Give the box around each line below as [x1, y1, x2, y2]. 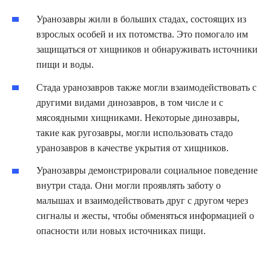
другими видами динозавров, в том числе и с [36, 97, 223, 108]
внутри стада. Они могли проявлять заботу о [36, 180, 221, 191]
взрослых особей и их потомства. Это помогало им [36, 28, 248, 39]
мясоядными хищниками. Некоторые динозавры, [36, 112, 240, 123]
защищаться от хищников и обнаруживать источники [36, 44, 258, 54]
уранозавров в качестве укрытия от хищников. [36, 142, 229, 153]
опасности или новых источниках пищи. [36, 226, 206, 237]
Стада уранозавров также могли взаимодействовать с [36, 82, 256, 93]
